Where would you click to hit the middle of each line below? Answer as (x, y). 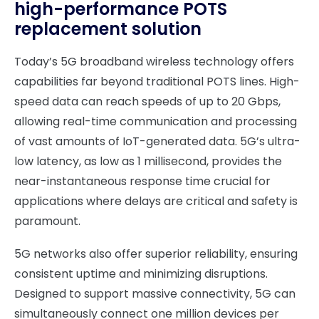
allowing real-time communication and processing (156, 121)
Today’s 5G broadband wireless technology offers (154, 62)
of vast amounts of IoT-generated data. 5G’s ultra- (157, 141)
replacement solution (108, 29)
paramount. (47, 221)
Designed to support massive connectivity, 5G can (155, 294)
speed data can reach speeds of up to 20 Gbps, (147, 101)
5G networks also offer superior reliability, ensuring (156, 254)
